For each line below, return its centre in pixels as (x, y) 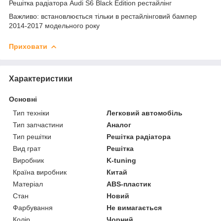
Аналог (119, 125)
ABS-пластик (129, 184)
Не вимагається (134, 207)
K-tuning (122, 160)
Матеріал (28, 184)
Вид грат (27, 148)
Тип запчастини (38, 125)
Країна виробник (40, 172)
